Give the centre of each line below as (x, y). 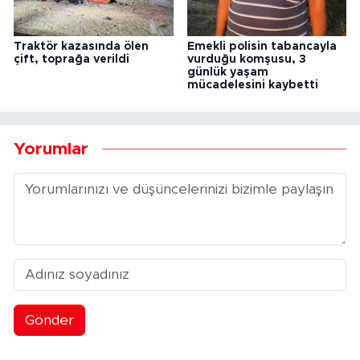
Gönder (49, 321)
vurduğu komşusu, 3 (246, 59)
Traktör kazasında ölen (81, 46)
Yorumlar (51, 149)
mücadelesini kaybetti (252, 85)
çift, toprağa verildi (72, 59)
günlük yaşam (227, 72)
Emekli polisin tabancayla (262, 46)
